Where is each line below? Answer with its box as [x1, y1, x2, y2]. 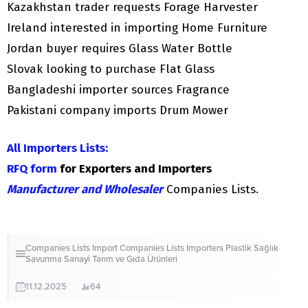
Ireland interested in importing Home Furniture [7, 21, 267, 36]
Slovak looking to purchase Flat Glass [7, 62, 214, 77]
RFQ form [7, 162, 57, 177]
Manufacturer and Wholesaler [7, 182, 163, 197]
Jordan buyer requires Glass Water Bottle [7, 41, 232, 56]
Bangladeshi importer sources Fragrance [7, 82, 230, 98]
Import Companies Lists [92, 243, 184, 254]
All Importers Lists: [7, 141, 108, 156]
